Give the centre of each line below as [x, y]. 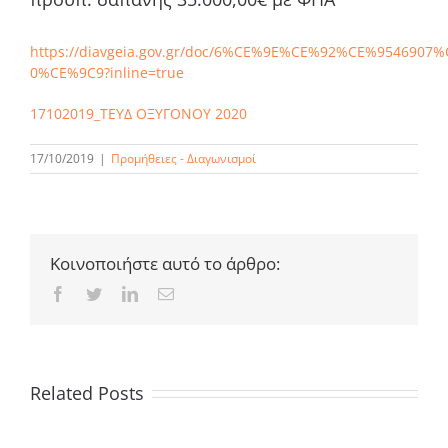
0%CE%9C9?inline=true [107, 72]
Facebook [96, 292]
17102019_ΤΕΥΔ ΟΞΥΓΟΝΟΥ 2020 [138, 113]
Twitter [123, 292]
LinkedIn [166, 292]
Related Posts [87, 392]
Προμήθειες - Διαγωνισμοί [183, 158]
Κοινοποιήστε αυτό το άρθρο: [165, 263]
